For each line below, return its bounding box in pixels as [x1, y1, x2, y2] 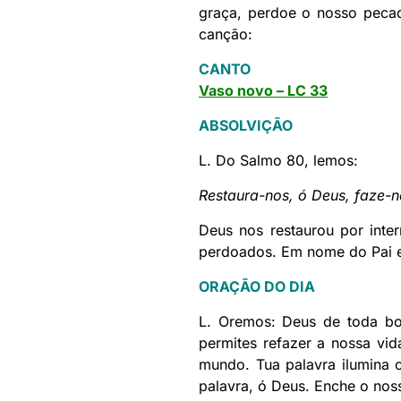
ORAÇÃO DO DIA [199, 277, 315, 296]
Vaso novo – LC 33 [199, 81, 328, 100]
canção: [199, 25, 252, 44]
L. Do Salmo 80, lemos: [199, 151, 358, 170]
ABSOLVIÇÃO [199, 116, 293, 135]
